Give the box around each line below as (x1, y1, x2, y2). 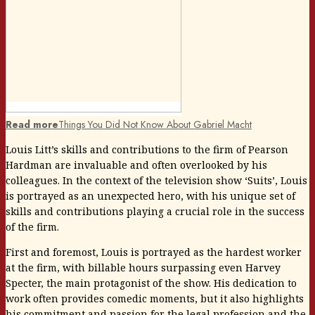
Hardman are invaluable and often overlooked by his (6, 158, 267, 172)
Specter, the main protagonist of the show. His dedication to (6, 276, 297, 290)
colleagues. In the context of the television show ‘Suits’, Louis (6, 174, 307, 188)
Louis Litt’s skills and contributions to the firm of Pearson (6, 143, 288, 157)
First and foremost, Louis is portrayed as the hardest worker (6, 245, 302, 259)
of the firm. (6, 220, 59, 234)
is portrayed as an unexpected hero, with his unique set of (6, 189, 295, 203)
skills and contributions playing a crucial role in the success (6, 205, 304, 219)
